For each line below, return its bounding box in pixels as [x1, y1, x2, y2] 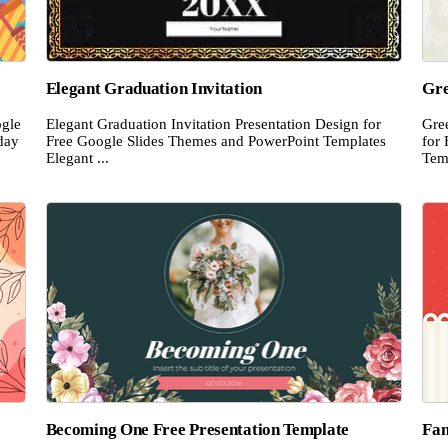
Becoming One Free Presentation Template [45, 420, 349, 440]
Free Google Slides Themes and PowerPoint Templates [45, 133, 386, 150]
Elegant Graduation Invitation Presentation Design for [45, 116, 381, 133]
